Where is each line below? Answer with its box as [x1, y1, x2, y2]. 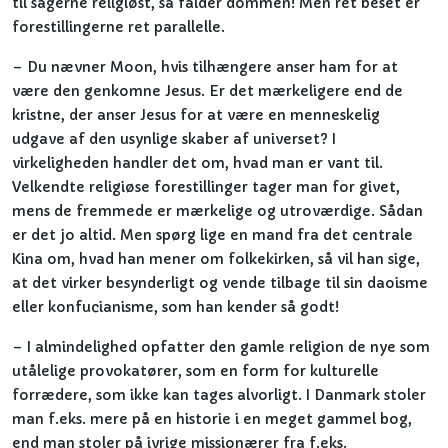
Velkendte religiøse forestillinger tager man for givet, [12, 178, 400, 196]
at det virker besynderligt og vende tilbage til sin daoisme [12, 274, 428, 292]
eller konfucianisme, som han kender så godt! [12, 298, 339, 316]
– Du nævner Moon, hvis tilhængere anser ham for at [12, 58, 398, 76]
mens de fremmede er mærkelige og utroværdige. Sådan [12, 202, 423, 220]
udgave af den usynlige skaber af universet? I [12, 130, 336, 148]
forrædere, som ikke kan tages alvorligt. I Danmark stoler [12, 386, 426, 404]
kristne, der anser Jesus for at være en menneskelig [12, 106, 380, 124]
